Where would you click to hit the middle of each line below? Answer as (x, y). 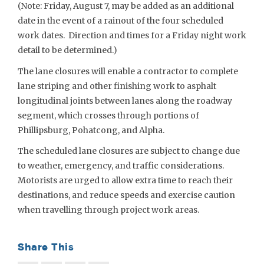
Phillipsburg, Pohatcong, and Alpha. (91, 130)
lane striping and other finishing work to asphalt (117, 86)
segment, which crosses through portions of (108, 115)
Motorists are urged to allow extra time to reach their (125, 180)
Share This (46, 247)
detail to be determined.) (67, 50)
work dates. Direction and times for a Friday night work (132, 35)
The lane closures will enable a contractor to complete (128, 71)
